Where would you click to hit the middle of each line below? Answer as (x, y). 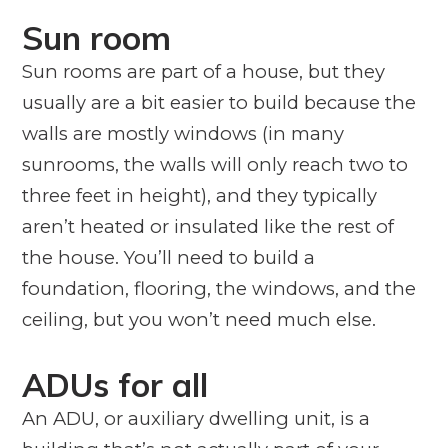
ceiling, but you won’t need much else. (198, 319)
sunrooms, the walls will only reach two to (214, 164)
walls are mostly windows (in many (182, 133)
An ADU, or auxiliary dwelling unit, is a (195, 418)
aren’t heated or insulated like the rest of (207, 226)
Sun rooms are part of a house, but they (203, 71)
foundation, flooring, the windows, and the (218, 288)
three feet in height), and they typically (199, 195)
